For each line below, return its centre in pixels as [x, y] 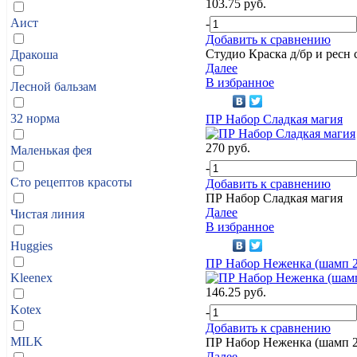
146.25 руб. [236, 292]
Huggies [31, 245]
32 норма [35, 118]
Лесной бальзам [53, 86]
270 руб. [228, 147]
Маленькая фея [51, 150]
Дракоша [34, 54]
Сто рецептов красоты [71, 182]
